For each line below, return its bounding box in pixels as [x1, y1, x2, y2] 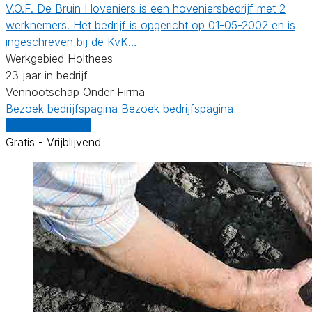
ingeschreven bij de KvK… [6, 34, 137, 49]
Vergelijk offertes [6, 118, 91, 132]
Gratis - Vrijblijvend [6, 134, 101, 149]
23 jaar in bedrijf [6, 68, 88, 82]
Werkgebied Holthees [6, 51, 113, 65]
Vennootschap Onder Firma [6, 84, 145, 99]
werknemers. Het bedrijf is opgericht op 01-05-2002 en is [6, 17, 295, 32]
